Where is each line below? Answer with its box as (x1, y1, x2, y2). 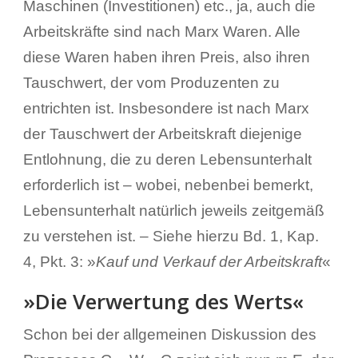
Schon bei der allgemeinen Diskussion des (22, 325, 316, 343)
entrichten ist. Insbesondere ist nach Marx (22, 99, 309, 117)
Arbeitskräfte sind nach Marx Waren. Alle (22, 22, 300, 40)
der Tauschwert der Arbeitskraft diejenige (22, 125, 302, 142)
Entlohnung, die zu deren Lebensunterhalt (22, 150, 312, 168)
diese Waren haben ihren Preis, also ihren (22, 48, 310, 66)
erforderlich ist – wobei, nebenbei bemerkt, (22, 176, 313, 193)
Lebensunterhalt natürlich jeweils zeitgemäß (22, 201, 324, 219)
